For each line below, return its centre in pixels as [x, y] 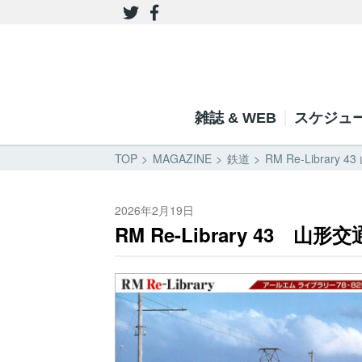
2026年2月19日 [154, 210]
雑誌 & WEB [235, 118]
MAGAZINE [182, 158]
